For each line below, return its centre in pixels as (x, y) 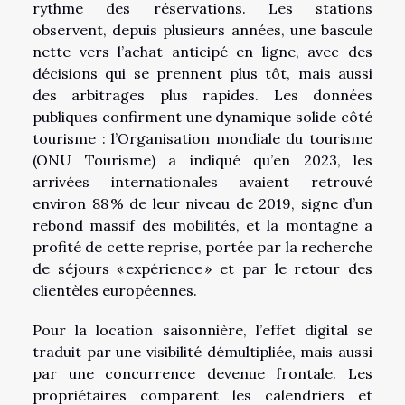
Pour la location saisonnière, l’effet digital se (202, 330)
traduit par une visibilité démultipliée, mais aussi (202, 351)
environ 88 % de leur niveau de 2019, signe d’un (202, 203)
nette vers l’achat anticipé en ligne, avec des (202, 51)
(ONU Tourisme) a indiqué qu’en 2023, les (202, 160)
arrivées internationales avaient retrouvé (202, 181)
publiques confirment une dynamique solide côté (202, 116)
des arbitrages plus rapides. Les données (202, 94)
